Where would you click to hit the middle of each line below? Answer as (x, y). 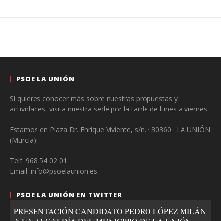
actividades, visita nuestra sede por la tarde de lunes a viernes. (109, 109)
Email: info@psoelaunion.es (54, 171)
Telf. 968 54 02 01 (38, 160)
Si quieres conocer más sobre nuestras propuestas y (94, 98)
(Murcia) (23, 140)
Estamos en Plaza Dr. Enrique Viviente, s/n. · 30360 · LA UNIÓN (110, 129)
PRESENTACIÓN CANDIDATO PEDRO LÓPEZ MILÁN (110, 211)
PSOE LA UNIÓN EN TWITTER (69, 195)
